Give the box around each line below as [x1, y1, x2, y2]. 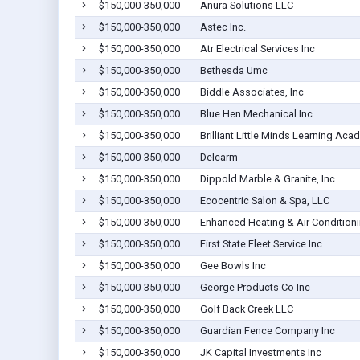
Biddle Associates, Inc [199, 86, 304, 99]
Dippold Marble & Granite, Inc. [199, 173, 337, 186]
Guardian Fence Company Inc [199, 325, 335, 337]
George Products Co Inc [199, 281, 310, 294]
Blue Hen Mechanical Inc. [199, 108, 315, 121]
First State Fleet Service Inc [199, 238, 322, 251]
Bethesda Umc [199, 64, 268, 77]
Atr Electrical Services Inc [199, 43, 315, 55]
